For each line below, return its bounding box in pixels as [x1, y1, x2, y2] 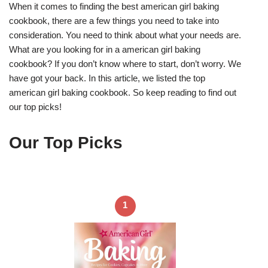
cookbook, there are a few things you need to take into [9, 15, 219, 26]
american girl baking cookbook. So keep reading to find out [9, 87, 236, 98]
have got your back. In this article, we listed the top [9, 72, 205, 83]
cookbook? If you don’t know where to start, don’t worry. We [9, 58, 241, 69]
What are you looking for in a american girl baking [9, 44, 200, 54]
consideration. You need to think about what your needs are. [9, 29, 241, 40]
